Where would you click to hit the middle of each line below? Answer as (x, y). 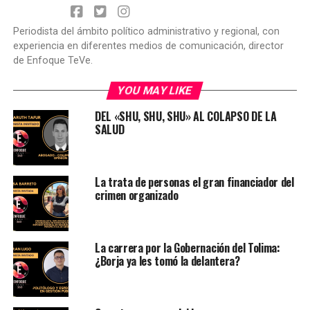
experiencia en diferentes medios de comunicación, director (148, 46)
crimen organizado (136, 195)
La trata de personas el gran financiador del (194, 182)
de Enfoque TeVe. (53, 61)
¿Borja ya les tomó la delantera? (167, 261)
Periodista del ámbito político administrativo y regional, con (146, 32)
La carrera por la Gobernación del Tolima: (187, 248)
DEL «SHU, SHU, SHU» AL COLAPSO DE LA (185, 117)
